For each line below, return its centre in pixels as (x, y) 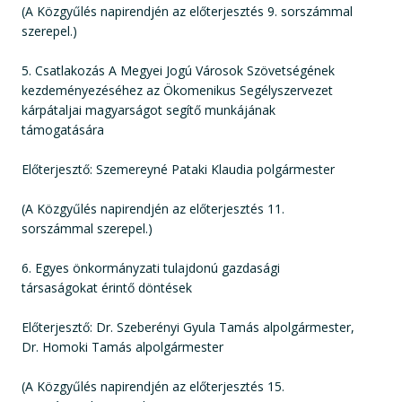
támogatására (63, 130)
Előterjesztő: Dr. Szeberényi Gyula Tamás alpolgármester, (188, 327)
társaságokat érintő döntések (107, 288)
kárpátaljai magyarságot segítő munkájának (149, 110)
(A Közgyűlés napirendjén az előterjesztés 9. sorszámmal (187, 11)
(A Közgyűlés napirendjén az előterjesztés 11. (153, 209)
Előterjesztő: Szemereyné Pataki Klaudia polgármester (178, 169)
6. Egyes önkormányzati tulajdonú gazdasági (151, 268)
